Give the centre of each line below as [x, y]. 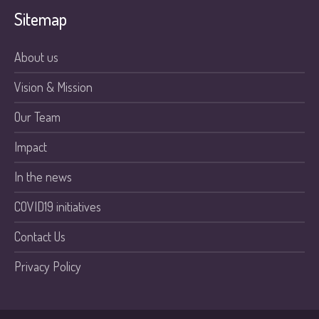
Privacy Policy [48, 266]
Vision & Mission [54, 87]
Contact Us [40, 236]
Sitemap [41, 19]
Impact [31, 147]
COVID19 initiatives [58, 206]
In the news [43, 177]
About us [37, 57]
